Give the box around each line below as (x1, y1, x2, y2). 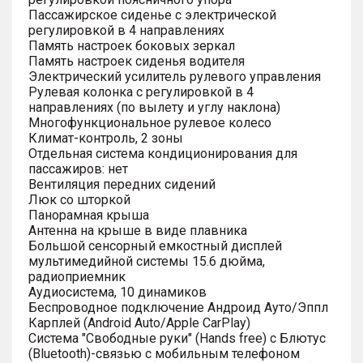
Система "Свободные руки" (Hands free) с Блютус (28, 330, 326, 346)
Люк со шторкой (28, 191, 130, 207)
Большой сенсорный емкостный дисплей (28, 237, 282, 254)
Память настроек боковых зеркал (28, 37, 235, 53)
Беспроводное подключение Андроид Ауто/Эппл (28, 299, 328, 315)
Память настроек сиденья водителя (28, 53, 245, 69)
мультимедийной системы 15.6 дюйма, (28, 253, 265, 269)
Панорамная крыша (28, 207, 149, 223)
